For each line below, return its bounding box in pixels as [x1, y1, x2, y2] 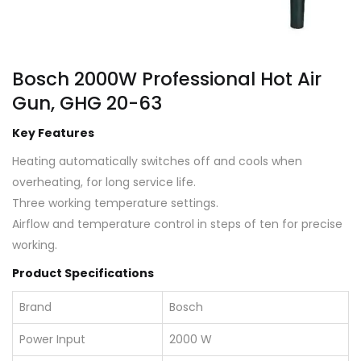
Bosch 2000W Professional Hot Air [12, 66, 322, 92]
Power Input [19, 331, 85, 347]
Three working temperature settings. [12, 195, 218, 211]
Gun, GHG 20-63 [12, 90, 162, 116]
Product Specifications [12, 264, 154, 281]
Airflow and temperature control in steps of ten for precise [12, 216, 342, 232]
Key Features [12, 124, 94, 141]
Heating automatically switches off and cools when [12, 153, 302, 169]
